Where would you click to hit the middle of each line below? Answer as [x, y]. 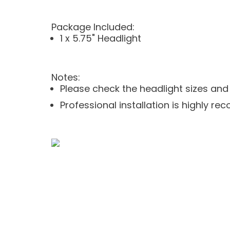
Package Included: [93, 27]
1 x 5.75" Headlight [101, 39]
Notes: [66, 78]
